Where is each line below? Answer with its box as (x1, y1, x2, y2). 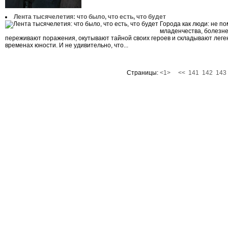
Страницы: (127, 69, 160, 76)
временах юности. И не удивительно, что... (5, 42, 128, 49)
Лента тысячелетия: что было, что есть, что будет (14, 13, 166, 20)
